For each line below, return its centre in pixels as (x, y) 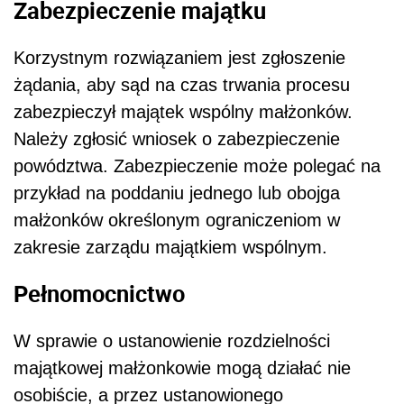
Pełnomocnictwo (99, 294)
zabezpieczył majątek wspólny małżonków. (183, 111)
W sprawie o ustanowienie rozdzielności (172, 340)
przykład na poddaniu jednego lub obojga (177, 193)
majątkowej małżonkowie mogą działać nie (182, 367)
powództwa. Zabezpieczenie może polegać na (197, 165)
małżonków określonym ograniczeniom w (177, 220)
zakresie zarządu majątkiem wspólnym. (170, 247)
